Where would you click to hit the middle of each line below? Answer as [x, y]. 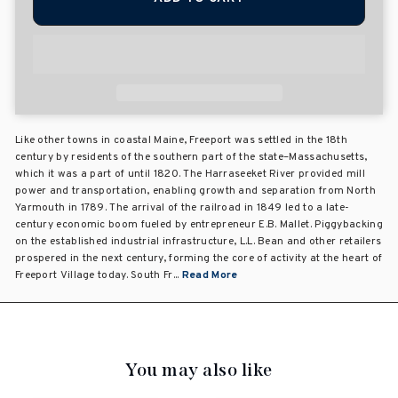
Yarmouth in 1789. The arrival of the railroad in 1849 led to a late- [183, 207]
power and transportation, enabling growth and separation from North [195, 191]
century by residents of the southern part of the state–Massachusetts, [191, 157]
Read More [210, 275]
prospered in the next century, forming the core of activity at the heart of [199, 258]
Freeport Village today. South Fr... [99, 275]
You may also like [199, 369]
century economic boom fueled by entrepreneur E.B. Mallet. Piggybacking [199, 224]
